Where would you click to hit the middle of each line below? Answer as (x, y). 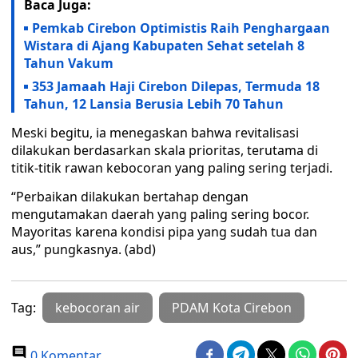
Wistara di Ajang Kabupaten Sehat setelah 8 (164, 46)
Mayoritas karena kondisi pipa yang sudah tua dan (164, 232)
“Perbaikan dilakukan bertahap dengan (130, 197)
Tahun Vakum (69, 63)
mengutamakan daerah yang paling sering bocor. (160, 214)
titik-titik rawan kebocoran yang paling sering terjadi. (172, 168)
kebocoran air (97, 308)
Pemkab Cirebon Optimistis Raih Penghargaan (181, 28)
